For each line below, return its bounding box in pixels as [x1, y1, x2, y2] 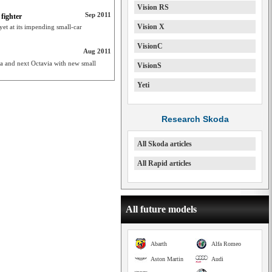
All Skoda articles [137, 140, 192, 148]
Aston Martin [151, 256, 183, 262]
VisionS [137, 61, 161, 70]
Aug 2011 [83, 47, 111, 55]
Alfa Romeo [211, 240, 241, 247]
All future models [126, 204, 197, 214]
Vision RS [137, 3, 169, 12]
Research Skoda [161, 114, 229, 124]
